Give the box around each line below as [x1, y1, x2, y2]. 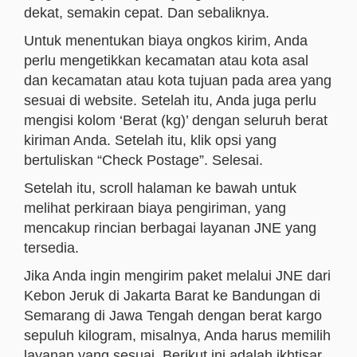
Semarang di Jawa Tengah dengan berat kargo [24, 308, 322, 324]
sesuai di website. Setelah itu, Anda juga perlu [24, 92, 316, 108]
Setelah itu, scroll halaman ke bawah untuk [24, 180, 296, 196]
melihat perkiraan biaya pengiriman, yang [24, 200, 286, 216]
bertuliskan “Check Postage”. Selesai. [24, 152, 263, 168]
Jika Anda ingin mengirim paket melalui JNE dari [24, 268, 331, 284]
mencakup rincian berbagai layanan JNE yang [24, 220, 316, 236]
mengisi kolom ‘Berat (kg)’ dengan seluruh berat [24, 112, 328, 128]
